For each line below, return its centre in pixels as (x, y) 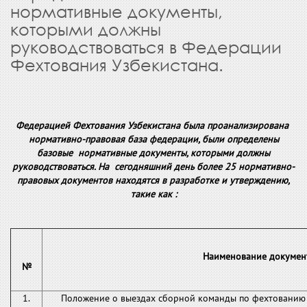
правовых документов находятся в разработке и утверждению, (153, 180)
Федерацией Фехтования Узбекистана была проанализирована (153, 125)
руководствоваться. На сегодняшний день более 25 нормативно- (153, 167)
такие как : (153, 194)
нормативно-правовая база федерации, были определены (153, 139)
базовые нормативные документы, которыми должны (153, 153)
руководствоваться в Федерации (146, 47)
